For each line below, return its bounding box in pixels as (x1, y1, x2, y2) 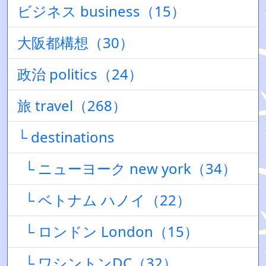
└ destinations (17, 127, 115, 147)
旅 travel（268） (17, 96, 126, 115)
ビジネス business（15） (17, 1, 185, 21)
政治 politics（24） (17, 64, 142, 84)
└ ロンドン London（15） (17, 221, 198, 241)
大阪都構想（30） (17, 33, 134, 52)
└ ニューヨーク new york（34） (17, 159, 236, 178)
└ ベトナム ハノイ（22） (17, 190, 191, 210)
